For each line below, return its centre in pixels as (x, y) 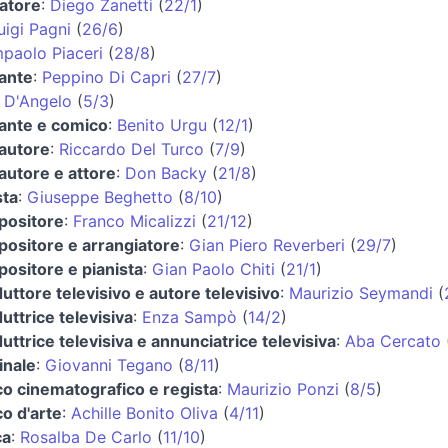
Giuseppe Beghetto (99, 196)
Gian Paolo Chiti (213, 268)
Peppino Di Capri (106, 76)
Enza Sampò (189, 316)
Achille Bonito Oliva (144, 412)
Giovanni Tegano (108, 364)
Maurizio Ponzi (282, 388)
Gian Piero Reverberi (266, 244)
